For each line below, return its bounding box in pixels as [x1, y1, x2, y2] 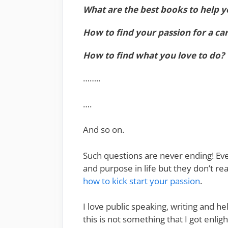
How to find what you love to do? [83, 49, 224, 62]
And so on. [83, 124, 124, 136]
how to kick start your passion [83, 175, 200, 187]
